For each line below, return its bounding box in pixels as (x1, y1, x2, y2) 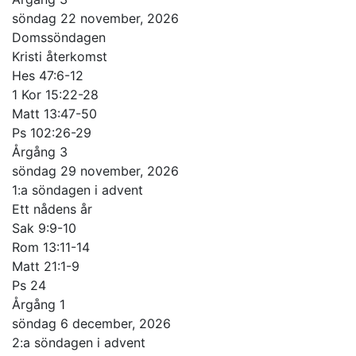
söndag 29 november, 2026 (12, 162, 179, 179)
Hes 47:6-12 (12, 67, 83, 83)
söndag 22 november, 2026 (12, 10, 179, 26)
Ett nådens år (12, 200, 92, 217)
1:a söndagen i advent (12, 181, 143, 198)
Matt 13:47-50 (12, 105, 97, 122)
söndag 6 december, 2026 (12, 315, 171, 331)
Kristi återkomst (12, 48, 107, 64)
